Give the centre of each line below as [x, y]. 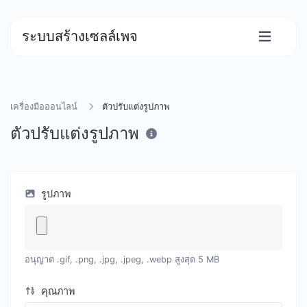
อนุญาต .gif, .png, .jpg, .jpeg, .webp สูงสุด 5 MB [122, 259]
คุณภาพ [56, 291]
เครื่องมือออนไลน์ [44, 107]
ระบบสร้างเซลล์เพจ [80, 36]
